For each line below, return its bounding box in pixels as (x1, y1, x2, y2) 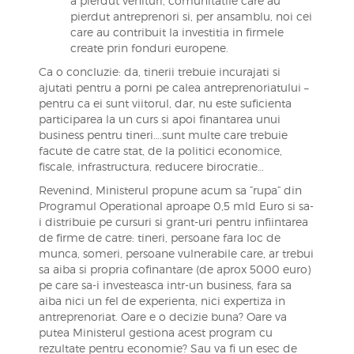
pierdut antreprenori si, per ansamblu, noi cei (70, 9, 312, 23)
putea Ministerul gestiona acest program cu (38, 326, 273, 339)
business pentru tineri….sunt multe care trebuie (38, 128, 288, 141)
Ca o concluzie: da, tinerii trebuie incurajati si (38, 65, 281, 78)
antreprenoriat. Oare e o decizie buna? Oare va (38, 310, 287, 323)
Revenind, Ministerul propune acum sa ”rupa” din (38, 183, 302, 197)
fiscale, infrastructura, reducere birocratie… (38, 160, 264, 173)
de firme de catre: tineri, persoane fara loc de (38, 231, 281, 244)
